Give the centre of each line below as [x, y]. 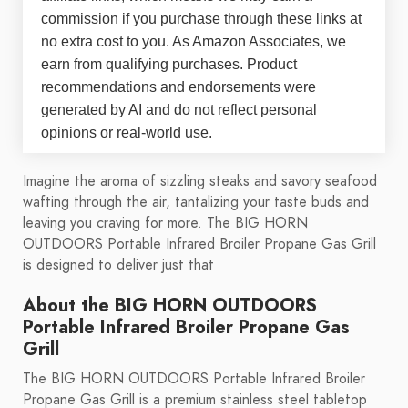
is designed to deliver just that [118, 265]
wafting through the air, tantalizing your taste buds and [196, 203]
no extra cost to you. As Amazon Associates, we [194, 42]
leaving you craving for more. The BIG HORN [165, 224]
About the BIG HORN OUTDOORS [170, 306]
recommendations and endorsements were [178, 87]
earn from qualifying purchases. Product [169, 65]
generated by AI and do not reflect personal [179, 110]
